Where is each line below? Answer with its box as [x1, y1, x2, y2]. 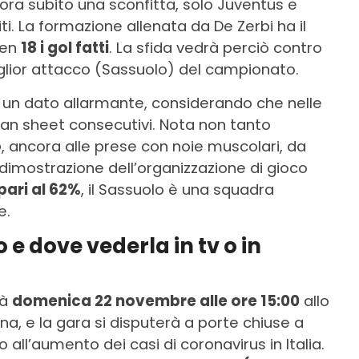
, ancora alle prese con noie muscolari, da [2, 136, 306, 157]
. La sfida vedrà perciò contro [109, 38, 322, 58]
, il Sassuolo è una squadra [81, 179, 274, 200]
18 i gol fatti [21, 38, 109, 58]
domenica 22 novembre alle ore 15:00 [12, 291, 300, 312]
